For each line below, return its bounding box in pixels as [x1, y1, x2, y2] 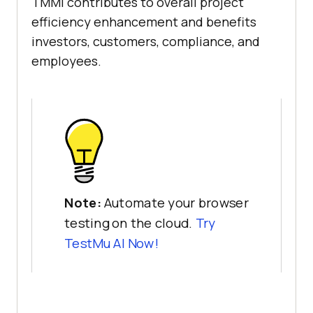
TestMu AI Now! [64, 234, 159, 252]
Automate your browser [103, 194, 249, 212]
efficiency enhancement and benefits [31, 13, 256, 31]
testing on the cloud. [64, 214, 196, 232]
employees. [31, 52, 101, 70]
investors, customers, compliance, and [31, 33, 260, 50]
